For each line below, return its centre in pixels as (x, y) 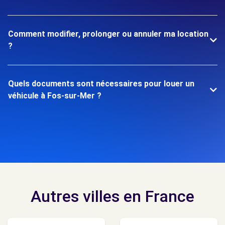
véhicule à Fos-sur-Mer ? (55, 96)
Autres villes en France (113, 196)
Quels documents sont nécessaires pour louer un (101, 84)
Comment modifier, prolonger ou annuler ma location (108, 34)
